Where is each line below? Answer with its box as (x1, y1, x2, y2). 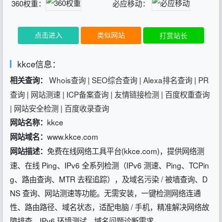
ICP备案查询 (66, 89, 109, 100)
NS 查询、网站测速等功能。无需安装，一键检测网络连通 (10, 187, 201, 199)
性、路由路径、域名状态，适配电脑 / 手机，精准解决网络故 (10, 201, 209, 213)
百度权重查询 (165, 89, 210, 100)
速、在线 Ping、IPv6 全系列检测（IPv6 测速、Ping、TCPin (10, 160, 209, 171)
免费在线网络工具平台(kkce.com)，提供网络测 (47, 145, 204, 157)
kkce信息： (17, 57, 60, 70)
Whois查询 (49, 74, 86, 86)
